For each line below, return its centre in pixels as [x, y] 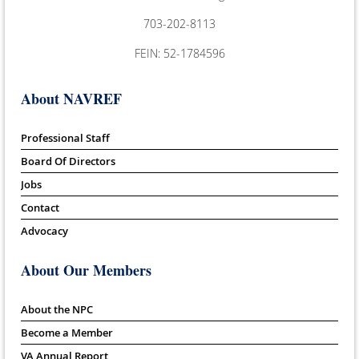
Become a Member [67, 333]
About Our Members [86, 270]
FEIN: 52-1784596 [179, 54]
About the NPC [57, 310]
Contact [40, 208]
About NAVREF [71, 99]
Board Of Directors [68, 161]
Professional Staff [65, 138]
